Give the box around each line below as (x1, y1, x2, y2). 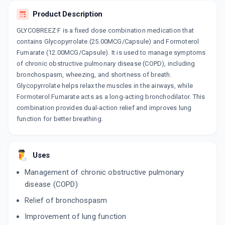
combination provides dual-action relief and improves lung (17, 104, 192, 112)
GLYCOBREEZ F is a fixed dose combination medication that (17, 27, 194, 35)
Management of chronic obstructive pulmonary (25, 168, 184, 177)
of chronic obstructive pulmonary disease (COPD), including (17, 60, 195, 68)
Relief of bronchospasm (25, 196, 107, 205)
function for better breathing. (17, 115, 103, 123)
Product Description (33, 10, 103, 19)
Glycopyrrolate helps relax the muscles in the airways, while (17, 82, 193, 90)
